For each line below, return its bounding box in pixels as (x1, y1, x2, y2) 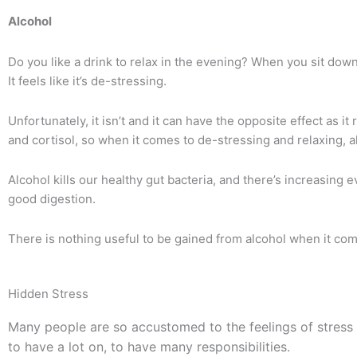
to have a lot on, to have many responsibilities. (8, 338, 290, 355)
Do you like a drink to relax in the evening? (8, 53, 251, 69)
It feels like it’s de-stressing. (8, 73, 167, 88)
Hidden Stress (8, 285, 88, 301)
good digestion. (8, 191, 99, 206)
